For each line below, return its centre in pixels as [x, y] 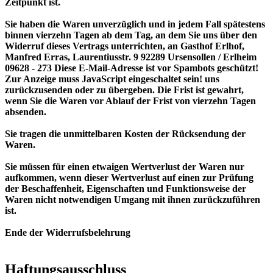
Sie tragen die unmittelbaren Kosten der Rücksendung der [125, 134]
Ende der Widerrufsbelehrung [68, 233]
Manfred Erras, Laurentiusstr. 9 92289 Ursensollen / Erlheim [131, 57]
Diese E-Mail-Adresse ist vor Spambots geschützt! [156, 68]
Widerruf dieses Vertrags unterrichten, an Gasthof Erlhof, [125, 46]
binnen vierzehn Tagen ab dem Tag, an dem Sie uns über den [131, 35]
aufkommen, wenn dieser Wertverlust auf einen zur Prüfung [129, 178]
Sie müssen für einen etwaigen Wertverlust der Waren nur [125, 167]
